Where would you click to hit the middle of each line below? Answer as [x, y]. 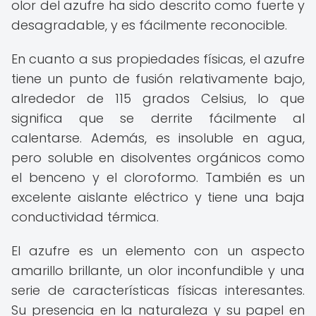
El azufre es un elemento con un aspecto [158, 251]
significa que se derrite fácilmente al [158, 118]
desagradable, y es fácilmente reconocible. [149, 25]
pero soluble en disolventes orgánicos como [158, 158]
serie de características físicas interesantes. [158, 290]
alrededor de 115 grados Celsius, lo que [158, 98]
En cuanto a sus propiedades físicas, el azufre [158, 59]
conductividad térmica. [85, 217]
